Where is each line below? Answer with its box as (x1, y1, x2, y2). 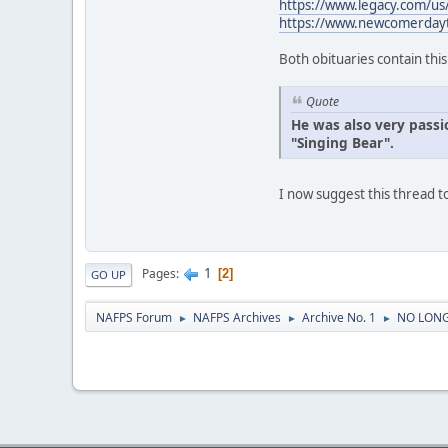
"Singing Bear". (291, 132, 394, 152)
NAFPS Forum (96, 308, 172, 326)
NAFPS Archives (193, 308, 281, 326)
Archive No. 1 (302, 308, 376, 326)
